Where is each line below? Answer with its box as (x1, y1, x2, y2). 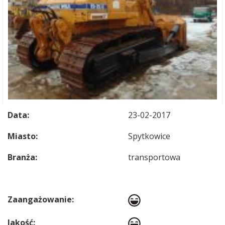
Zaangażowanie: (8, 194, 74, 205)
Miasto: (8, 131, 38, 142)
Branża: (8, 152, 37, 163)
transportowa (128, 152, 180, 163)
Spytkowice (128, 131, 170, 142)
